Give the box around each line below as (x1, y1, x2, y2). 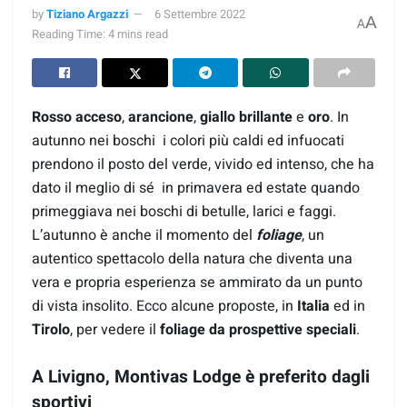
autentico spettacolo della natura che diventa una (32, 247, 352, 270)
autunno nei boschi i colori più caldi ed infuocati (32, 129, 344, 152)
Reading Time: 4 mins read (32, 25, 168, 43)
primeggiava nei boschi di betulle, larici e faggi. (32, 200, 336, 223)
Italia (297, 294, 330, 317)
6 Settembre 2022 (154, 5, 245, 23)
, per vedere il (70, 318, 160, 341)
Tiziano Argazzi (46, 5, 128, 23)
